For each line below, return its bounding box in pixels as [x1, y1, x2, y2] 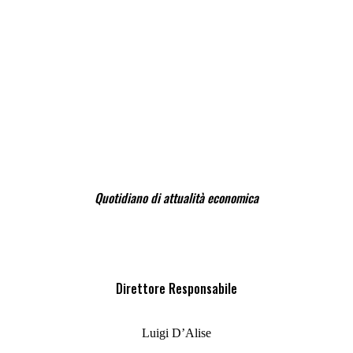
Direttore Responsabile [116, 278, 237, 298]
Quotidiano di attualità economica [95, 188, 258, 208]
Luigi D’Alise [142, 325, 211, 340]
